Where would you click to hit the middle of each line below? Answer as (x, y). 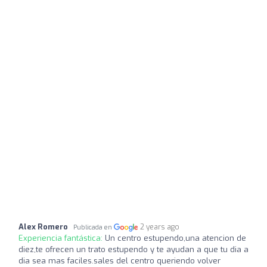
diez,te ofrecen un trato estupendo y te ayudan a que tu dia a (133, 249)
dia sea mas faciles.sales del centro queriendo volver (119, 260)
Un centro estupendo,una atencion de (176, 238)
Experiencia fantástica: (62, 238)
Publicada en (94, 227)
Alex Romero (43, 226)
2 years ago (160, 227)
